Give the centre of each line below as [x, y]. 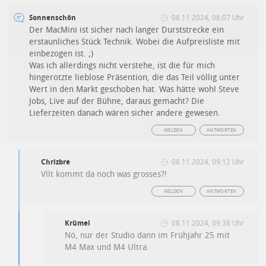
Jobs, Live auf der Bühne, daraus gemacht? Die [117, 101]
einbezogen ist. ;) [61, 53]
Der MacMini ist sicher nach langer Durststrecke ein [127, 30]
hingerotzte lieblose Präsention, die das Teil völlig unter [135, 77]
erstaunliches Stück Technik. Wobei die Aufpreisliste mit [135, 42]
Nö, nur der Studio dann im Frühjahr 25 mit [148, 235]
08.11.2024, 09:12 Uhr [208, 162]
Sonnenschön [53, 18]
